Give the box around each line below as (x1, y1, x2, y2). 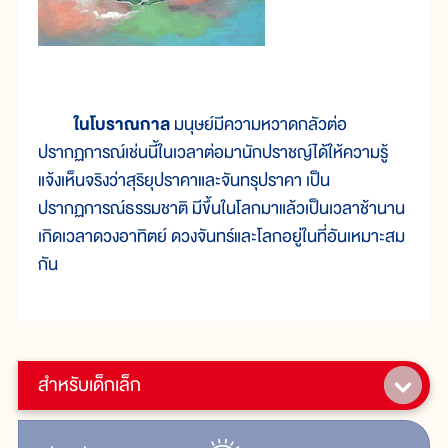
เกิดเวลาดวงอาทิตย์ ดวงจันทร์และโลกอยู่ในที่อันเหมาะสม (38, 221, 405, 251)
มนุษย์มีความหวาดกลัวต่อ (174, 109, 347, 139)
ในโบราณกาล (74, 109, 174, 139)
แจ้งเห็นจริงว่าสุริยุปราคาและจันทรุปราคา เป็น (38, 165, 330, 195)
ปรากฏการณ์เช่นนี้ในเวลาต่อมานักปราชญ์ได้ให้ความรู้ (38, 137, 388, 167)
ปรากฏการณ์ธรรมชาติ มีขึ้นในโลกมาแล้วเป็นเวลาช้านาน (38, 193, 405, 223)
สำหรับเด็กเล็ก (38, 368, 141, 401)
